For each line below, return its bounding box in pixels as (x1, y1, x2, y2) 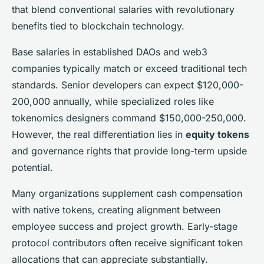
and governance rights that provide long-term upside (12, 144, 247, 157)
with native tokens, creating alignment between (12, 203, 220, 216)
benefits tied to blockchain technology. (12, 19, 184, 32)
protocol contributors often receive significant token (12, 236, 243, 249)
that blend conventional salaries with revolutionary (12, 3, 235, 15)
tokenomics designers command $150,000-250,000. (12, 111, 246, 124)
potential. (12, 161, 53, 173)
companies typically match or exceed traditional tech (12, 62, 247, 74)
